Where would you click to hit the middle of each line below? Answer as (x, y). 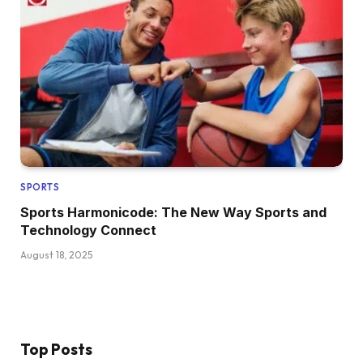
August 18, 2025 (56, 254)
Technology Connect (88, 230)
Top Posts (56, 349)
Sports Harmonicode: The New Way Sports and (173, 212)
